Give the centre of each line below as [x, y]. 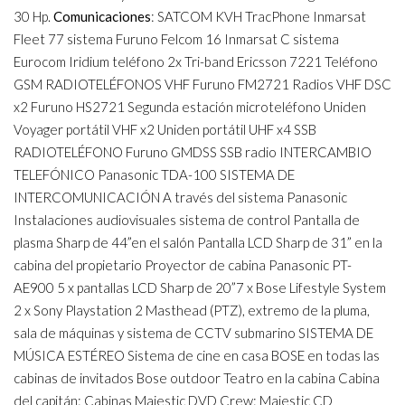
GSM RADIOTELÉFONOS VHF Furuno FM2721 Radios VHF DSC [202, 85]
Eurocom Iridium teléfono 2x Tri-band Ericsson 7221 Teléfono [196, 62]
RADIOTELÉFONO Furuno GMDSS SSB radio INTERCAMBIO [193, 152]
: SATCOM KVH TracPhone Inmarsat [259, 17]
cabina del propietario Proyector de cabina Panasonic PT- [183, 265]
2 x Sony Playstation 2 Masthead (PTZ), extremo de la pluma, [192, 311]
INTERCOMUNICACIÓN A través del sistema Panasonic [180, 198]
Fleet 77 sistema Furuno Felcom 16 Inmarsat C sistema [176, 39]
